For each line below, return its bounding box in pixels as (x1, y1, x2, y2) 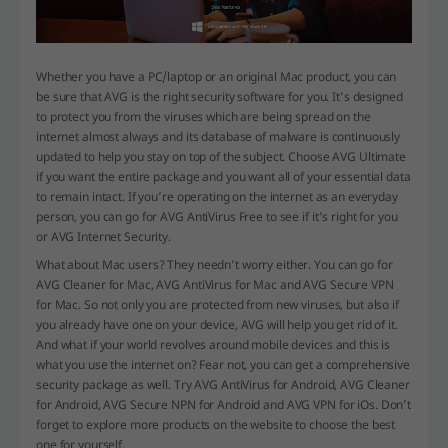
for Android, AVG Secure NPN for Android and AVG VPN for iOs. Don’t (36, 396, 412, 414)
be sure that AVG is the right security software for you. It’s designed (36, 88, 403, 106)
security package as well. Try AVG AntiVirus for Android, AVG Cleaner (36, 376, 410, 394)
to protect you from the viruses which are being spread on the (36, 108, 371, 126)
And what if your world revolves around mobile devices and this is (36, 336, 391, 354)
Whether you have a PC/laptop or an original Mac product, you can (36, 68, 397, 86)
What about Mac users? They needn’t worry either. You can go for (36, 256, 393, 274)
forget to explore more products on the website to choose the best (36, 416, 396, 434)
